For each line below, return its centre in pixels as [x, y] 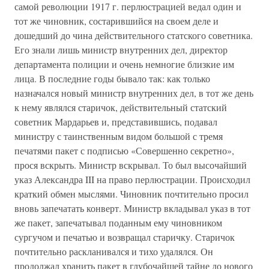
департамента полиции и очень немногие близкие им [124, 64]
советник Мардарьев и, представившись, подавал [116, 122]
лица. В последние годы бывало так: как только [112, 78]
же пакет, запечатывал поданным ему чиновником [118, 222]
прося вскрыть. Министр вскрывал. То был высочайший [131, 165]
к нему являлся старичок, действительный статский [121, 107]
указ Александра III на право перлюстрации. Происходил [132, 179]
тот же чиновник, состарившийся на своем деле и [116, 21]
